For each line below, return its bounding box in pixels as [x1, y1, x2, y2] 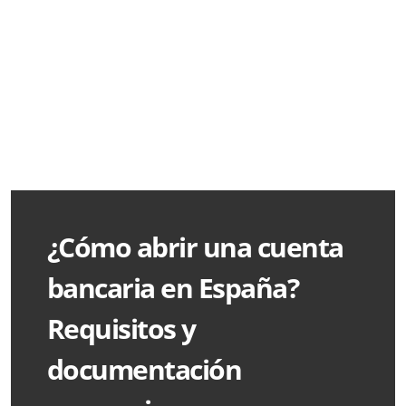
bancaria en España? [47, 269, 299, 307]
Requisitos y [47, 310, 196, 348]
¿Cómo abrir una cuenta [47, 228, 343, 266]
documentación [47, 351, 242, 389]
